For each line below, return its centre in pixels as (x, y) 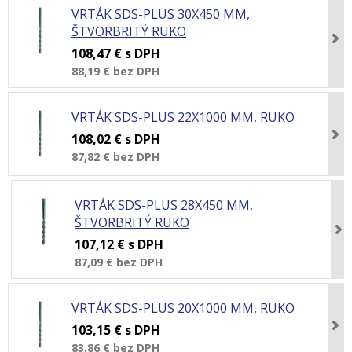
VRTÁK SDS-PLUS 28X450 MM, (164, 205)
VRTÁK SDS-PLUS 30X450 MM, (161, 14)
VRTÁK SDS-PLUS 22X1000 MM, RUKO (183, 117)
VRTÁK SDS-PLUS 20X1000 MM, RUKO (183, 308)
